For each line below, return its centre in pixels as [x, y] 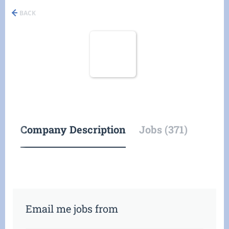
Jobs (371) [163, 129]
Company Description [73, 129]
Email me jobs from [72, 209]
